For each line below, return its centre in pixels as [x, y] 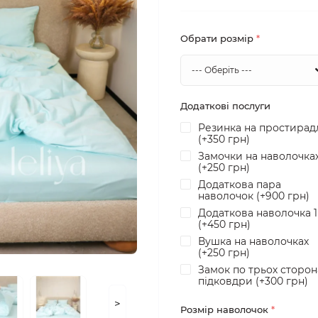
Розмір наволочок [226, 309]
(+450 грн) [224, 224]
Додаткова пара [240, 185]
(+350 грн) [224, 139]
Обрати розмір [218, 38]
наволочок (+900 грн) [254, 196]
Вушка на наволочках [253, 241]
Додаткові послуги [225, 106]
